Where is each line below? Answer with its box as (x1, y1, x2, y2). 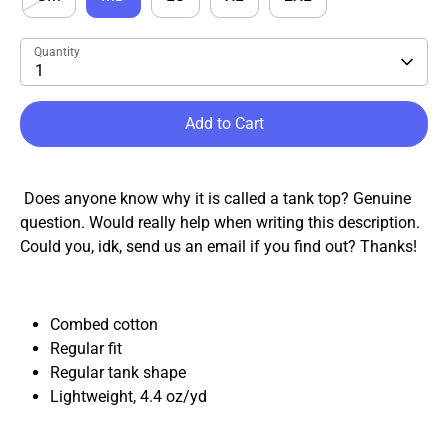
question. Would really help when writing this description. (20, 213, 420, 232)
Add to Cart (184, 114, 264, 133)
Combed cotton (50, 315, 158, 334)
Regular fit (50, 339, 122, 358)
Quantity (34, 45, 80, 59)
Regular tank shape (50, 363, 186, 382)
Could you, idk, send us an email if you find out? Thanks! (20, 237, 417, 256)
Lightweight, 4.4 (50, 387, 166, 406)
